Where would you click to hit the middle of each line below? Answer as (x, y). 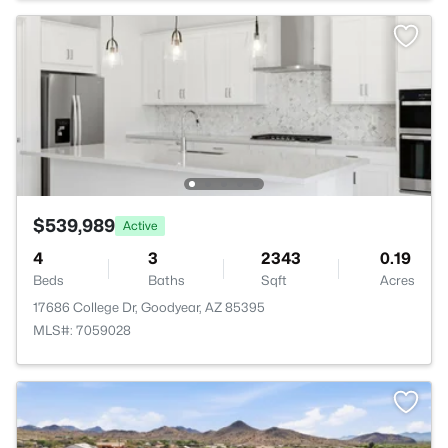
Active (140, 225)
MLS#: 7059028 (82, 330)
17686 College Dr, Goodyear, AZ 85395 (149, 307)
